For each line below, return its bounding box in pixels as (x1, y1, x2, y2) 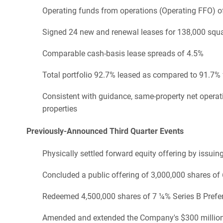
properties (42, 104, 77, 113)
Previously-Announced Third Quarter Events (26, 126, 184, 136)
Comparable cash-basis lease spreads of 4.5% (42, 48, 204, 58)
